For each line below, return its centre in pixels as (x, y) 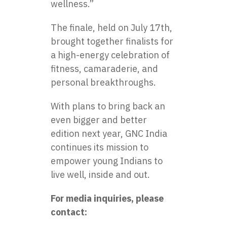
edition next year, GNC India (109, 134)
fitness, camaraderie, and (104, 69)
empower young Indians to (107, 161)
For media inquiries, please (107, 198)
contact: (69, 212)
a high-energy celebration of (110, 55)
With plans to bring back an (108, 106)
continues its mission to (100, 147)
